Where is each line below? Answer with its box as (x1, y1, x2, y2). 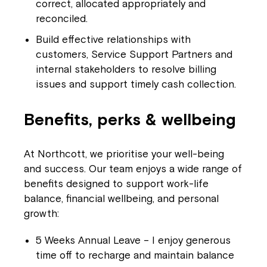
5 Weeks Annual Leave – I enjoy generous (36, 234, 231, 246)
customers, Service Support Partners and (36, 48, 232, 60)
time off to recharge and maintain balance (36, 249, 234, 261)
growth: (24, 207, 59, 219)
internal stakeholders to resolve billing (36, 63, 216, 75)
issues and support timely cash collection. (36, 78, 236, 90)
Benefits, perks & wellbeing (24, 110, 236, 129)
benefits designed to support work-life (24, 178, 209, 190)
